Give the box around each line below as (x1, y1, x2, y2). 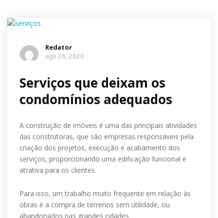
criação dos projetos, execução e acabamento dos (19, 143, 180, 152)
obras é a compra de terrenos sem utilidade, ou (19, 200, 170, 209)
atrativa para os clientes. (19, 165, 96, 175)
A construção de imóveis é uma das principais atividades (19, 121, 197, 130)
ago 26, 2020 (45, 52, 84, 60)
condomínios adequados (19, 91, 172, 108)
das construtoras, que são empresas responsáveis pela (19, 132, 194, 141)
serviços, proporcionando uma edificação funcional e (19, 154, 186, 163)
